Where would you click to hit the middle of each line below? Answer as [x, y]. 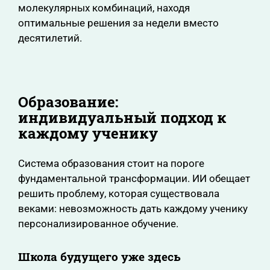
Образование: [68, 102]
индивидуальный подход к [122, 118]
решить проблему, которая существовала [119, 193]
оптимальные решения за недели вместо [118, 23]
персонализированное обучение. [98, 224]
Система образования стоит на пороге [111, 163]
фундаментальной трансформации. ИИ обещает [134, 178]
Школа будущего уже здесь [99, 256]
